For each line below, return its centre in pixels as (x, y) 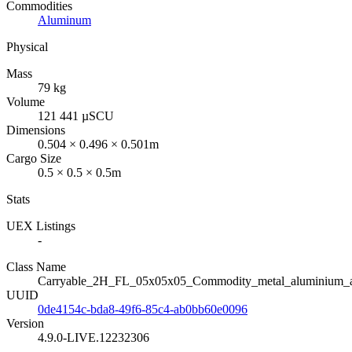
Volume (26, 101)
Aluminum (64, 20)
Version (25, 323)
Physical (27, 46)
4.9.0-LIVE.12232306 (93, 337)
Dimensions (36, 130)
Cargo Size (34, 158)
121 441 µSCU (76, 115)
